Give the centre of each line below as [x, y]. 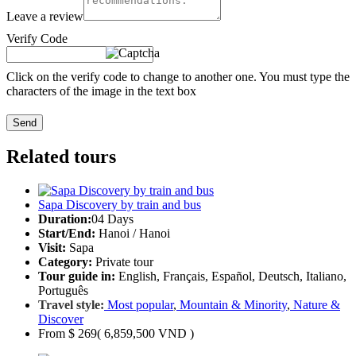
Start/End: [67, 234]
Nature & [315, 305]
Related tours [61, 157]
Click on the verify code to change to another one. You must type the [178, 76]
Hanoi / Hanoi [133, 234]
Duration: [65, 219]
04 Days [112, 219]
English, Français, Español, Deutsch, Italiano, [231, 277]
